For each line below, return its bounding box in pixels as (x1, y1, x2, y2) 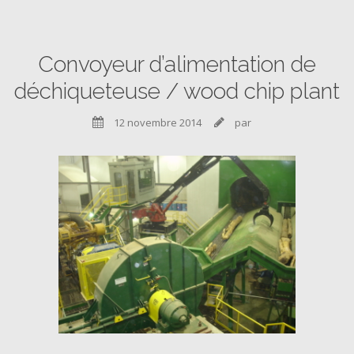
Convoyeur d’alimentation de (38, 51, 316, 77)
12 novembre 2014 (111, 115, 201, 130)
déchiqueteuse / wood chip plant (14, 78, 340, 104)
